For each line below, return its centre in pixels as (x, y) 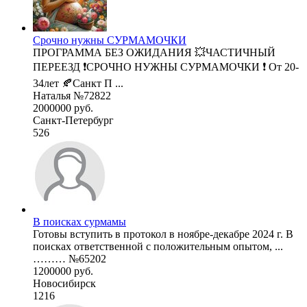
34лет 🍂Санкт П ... (78, 83)
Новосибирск (64, 283)
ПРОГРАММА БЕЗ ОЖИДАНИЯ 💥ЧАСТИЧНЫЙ (154, 52)
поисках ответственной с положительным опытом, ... (158, 246)
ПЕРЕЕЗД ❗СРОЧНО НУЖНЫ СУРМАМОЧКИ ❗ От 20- (166, 66)
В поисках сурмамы (79, 221)
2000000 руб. (63, 108)
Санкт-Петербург (73, 120)
